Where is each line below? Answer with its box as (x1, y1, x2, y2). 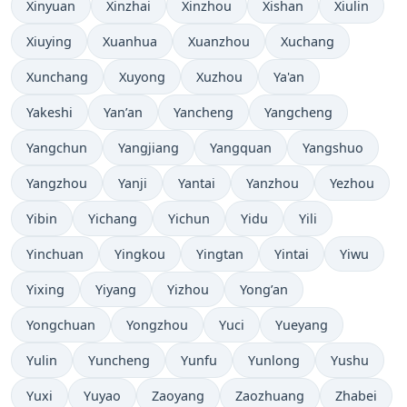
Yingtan (196, 244, 243, 263)
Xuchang (281, 32, 334, 50)
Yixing (26, 280, 65, 298)
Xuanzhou (188, 32, 250, 50)
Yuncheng (88, 351, 150, 369)
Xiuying (26, 32, 72, 50)
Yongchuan (26, 315, 95, 333)
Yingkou (114, 244, 165, 263)
